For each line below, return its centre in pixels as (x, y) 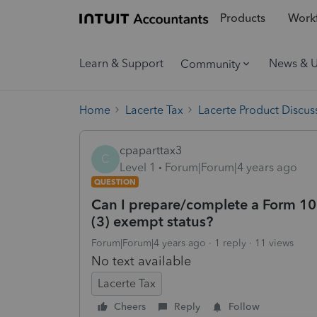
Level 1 (138, 167)
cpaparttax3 (151, 150)
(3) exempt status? (152, 221)
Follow (244, 306)
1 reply (230, 243)
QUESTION (115, 181)
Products (242, 18)
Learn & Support (121, 63)
